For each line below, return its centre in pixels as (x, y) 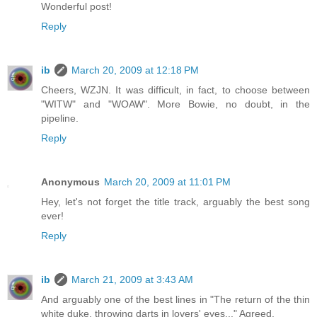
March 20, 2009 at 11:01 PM (167, 182)
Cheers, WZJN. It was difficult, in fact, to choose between (175, 90)
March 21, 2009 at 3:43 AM (132, 280)
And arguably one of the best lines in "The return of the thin (175, 300)
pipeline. (60, 119)
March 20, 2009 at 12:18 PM (135, 70)
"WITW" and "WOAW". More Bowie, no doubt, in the (175, 104)
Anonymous (70, 182)
